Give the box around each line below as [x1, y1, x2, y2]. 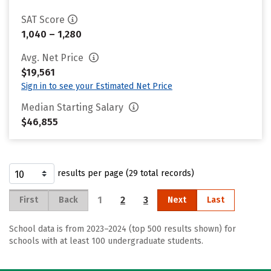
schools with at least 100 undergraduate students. [9, 236, 203, 246]
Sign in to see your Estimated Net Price [21, 81, 172, 91]
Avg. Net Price [21, 52, 86, 64]
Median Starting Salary [21, 102, 126, 113]
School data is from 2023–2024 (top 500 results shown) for [9, 224, 236, 234]
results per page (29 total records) [57, 168, 194, 178]
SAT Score [21, 14, 65, 25]
